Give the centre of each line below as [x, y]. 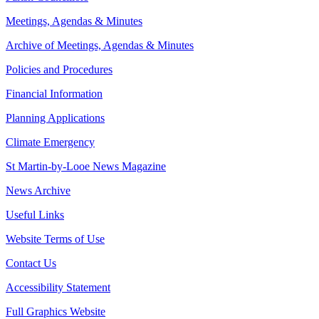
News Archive [38, 191]
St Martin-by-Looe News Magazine [86, 167]
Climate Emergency [50, 142]
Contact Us [31, 263]
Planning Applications [55, 118]
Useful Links [35, 215]
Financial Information [54, 94]
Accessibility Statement [58, 288]
